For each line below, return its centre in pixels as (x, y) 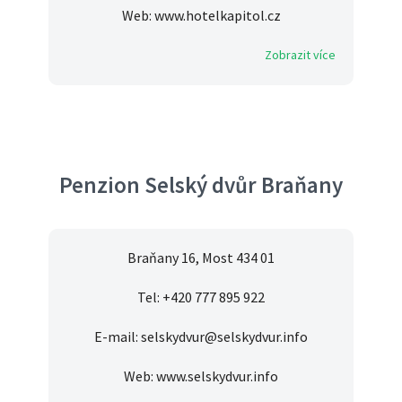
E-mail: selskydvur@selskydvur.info (201, 337)
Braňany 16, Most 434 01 (201, 258)
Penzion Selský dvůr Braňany (201, 185)
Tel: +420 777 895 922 (201, 297)
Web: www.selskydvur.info (201, 376)
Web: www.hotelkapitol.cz (201, 16)
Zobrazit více (300, 55)
